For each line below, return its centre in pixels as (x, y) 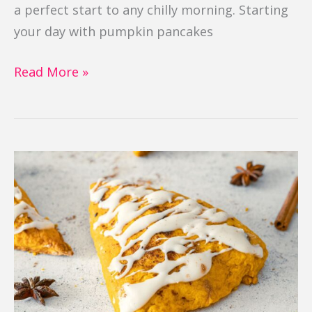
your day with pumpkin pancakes (114, 31)
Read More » (51, 71)
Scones (34, 182)
